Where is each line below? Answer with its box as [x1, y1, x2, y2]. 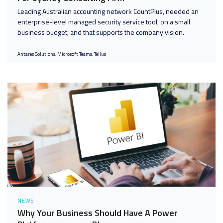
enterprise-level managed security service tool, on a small [17, 16, 190, 27]
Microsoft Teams [57, 50, 92, 58]
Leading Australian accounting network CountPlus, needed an [17, 6, 199, 16]
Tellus [94, 50, 106, 58]
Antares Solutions [17, 50, 55, 58]
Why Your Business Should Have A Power [17, 206, 178, 220]
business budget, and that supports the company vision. [17, 27, 184, 37]
